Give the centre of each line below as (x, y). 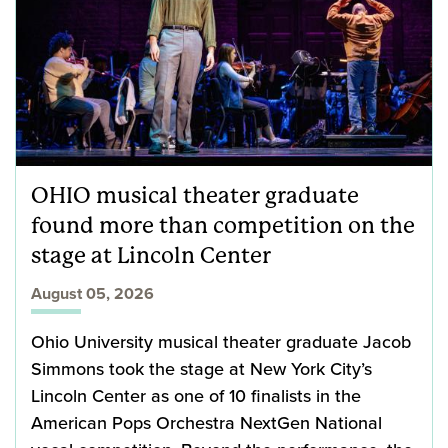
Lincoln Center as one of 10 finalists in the (196, 395)
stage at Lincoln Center (151, 255)
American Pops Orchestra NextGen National (206, 422)
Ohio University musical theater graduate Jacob (221, 341)
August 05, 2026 (92, 293)
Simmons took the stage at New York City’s (201, 368)
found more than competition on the (223, 225)
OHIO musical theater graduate (195, 195)
